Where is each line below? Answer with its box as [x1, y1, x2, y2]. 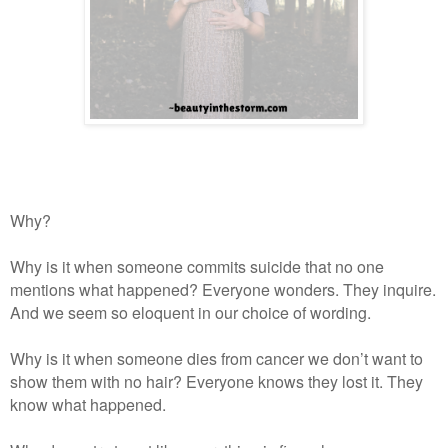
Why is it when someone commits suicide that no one [10, 254, 384, 278]
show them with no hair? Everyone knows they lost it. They [10, 369, 423, 393]
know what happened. [10, 392, 166, 416]
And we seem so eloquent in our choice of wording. [10, 300, 371, 324]
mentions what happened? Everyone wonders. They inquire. [10, 277, 436, 301]
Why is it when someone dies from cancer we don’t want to [10, 346, 423, 370]
